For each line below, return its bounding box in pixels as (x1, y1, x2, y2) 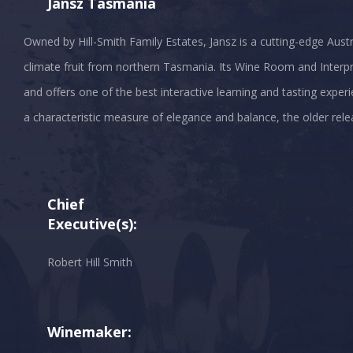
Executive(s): (47, 214, 137, 233)
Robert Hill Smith (47, 254, 132, 269)
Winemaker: (47, 321, 132, 341)
